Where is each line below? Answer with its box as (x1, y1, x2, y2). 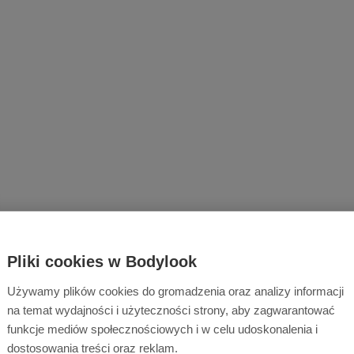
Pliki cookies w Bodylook (7, 253, 197, 270)
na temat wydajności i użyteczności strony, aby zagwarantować (7, 303, 335, 318)
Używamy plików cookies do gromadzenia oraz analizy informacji (7, 284, 344, 299)
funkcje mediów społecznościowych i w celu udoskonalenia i (7, 322, 318, 337)
